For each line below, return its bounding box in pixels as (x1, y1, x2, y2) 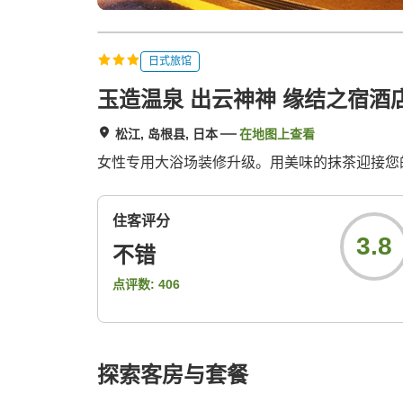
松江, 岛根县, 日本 (115, 127, 218, 142)
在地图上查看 (239, 127, 315, 142)
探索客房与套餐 (97, 363, 248, 388)
